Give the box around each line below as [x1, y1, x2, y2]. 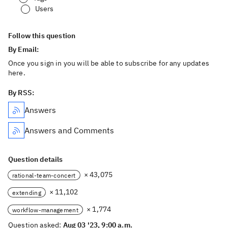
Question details [8, 155, 63, 164]
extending [12, 188, 41, 196]
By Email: [8, 45, 41, 54]
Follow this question [8, 31, 76, 40]
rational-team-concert [12, 171, 76, 179]
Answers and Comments [24, 125, 114, 135]
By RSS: [8, 88, 35, 97]
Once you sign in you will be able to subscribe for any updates [8, 59, 209, 68]
